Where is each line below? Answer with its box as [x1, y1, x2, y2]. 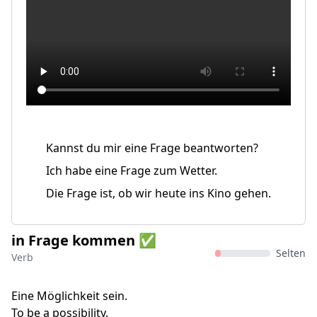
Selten [276, 246, 306, 260]
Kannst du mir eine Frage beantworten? [46, 140, 258, 156]
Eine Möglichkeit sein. [11, 288, 127, 304]
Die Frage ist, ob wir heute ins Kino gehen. [46, 185, 271, 201]
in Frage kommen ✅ [11, 231, 156, 250]
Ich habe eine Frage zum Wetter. [46, 163, 217, 178]
